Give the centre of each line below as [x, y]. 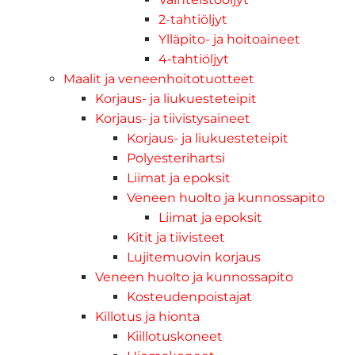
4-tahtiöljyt [194, 59]
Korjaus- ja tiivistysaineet [173, 118]
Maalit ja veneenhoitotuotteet [159, 78]
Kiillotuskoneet [175, 336]
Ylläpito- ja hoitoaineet [229, 39]
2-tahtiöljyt [193, 19]
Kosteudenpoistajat [189, 296]
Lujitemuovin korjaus [194, 257]
